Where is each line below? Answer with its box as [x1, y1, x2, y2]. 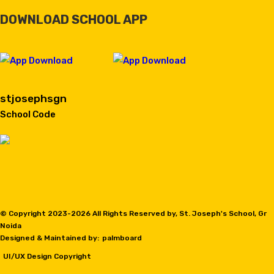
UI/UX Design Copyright [3, 252, 91, 261]
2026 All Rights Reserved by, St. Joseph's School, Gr [71, 209, 267, 218]
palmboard [102, 234, 142, 242]
